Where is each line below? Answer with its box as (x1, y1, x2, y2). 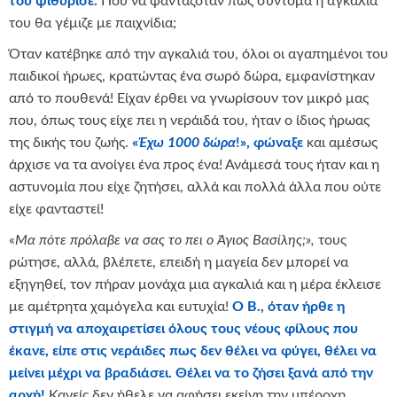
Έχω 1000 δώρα (138, 135, 236, 150)
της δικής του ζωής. (9, 135, 132, 150)
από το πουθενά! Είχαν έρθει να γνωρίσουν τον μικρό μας (9, 90, 369, 105)
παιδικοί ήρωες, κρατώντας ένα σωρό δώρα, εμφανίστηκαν (9, 68, 375, 83)
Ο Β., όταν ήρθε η (232, 299, 345, 314)
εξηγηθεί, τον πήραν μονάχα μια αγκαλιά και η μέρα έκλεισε (9, 276, 381, 292)
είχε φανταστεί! (9, 201, 104, 216)
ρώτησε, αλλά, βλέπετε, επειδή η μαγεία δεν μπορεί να (9, 254, 348, 269)
